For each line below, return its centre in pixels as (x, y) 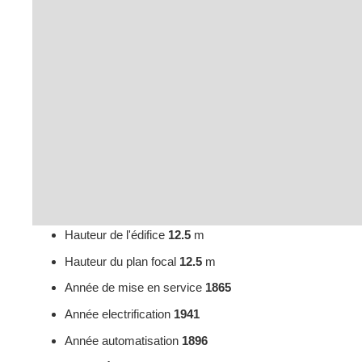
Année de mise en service (135, 288)
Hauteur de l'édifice (116, 235)
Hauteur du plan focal (122, 261)
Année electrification (119, 314)
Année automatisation (123, 340)
